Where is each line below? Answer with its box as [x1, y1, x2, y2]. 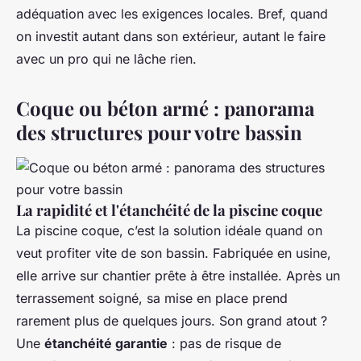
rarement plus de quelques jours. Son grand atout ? [16, 313, 327, 329]
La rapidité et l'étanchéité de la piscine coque [16, 200, 322, 220]
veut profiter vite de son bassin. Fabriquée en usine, [16, 245, 331, 261]
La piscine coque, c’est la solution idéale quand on [16, 222, 322, 239]
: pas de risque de [168, 335, 281, 351]
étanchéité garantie [44, 335, 168, 351]
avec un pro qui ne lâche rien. [16, 51, 197, 67]
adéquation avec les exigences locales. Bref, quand [16, 6, 328, 22]
